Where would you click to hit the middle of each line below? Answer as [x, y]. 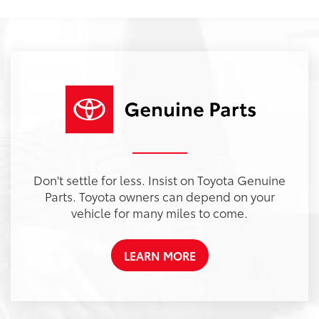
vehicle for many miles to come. [159, 213]
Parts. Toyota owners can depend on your [159, 196]
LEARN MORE [159, 256]
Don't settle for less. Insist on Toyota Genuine [159, 180]
